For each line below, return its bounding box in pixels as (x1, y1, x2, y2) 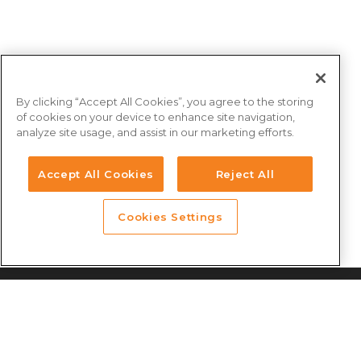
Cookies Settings (118, 210, 223, 224)
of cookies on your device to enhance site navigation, (16, 110, 295, 123)
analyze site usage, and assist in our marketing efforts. (16, 125, 294, 139)
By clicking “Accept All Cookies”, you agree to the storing (16, 94, 313, 108)
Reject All (215, 167, 275, 180)
